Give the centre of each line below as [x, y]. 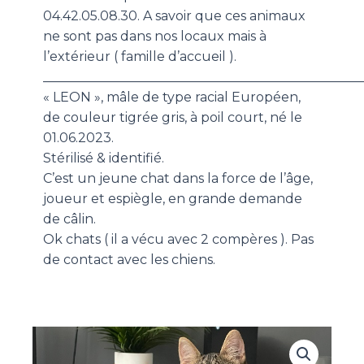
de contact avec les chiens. [130, 260]
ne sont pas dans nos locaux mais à [155, 37]
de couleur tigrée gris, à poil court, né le [173, 118]
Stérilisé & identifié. [104, 158]
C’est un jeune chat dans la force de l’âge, [178, 179]
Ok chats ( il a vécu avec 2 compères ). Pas [179, 240]
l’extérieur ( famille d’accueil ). [140, 57]
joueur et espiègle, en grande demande [173, 199]
